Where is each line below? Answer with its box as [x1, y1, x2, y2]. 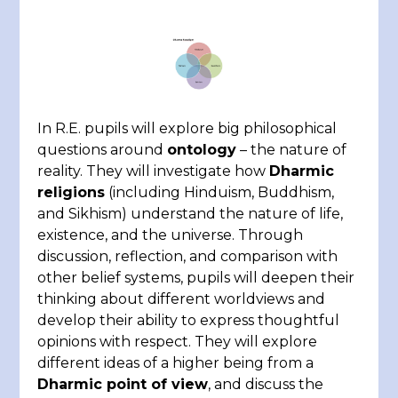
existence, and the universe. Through [37, 227, 304, 244]
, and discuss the [208, 376, 324, 394]
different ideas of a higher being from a [37, 354, 314, 372]
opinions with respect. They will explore [37, 333, 318, 351]
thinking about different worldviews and [37, 291, 326, 308]
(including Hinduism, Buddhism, [105, 184, 335, 202]
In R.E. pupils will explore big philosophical [37, 120, 338, 138]
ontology [167, 141, 237, 159]
